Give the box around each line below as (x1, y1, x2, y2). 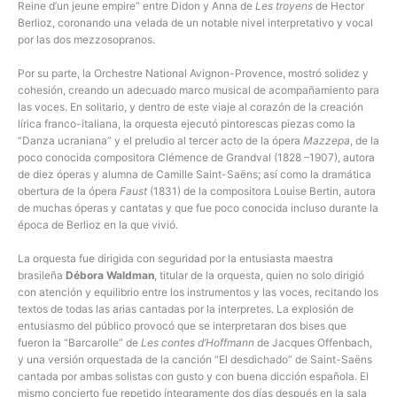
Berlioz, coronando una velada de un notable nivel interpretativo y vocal (18, 15, 373, 29)
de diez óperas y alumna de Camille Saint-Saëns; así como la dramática (18, 167, 371, 182)
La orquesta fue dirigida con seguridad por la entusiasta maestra (18, 252, 333, 266)
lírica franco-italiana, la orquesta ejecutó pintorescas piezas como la (18, 117, 355, 131)
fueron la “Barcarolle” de (18, 336, 141, 350)
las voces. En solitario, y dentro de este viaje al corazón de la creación (18, 100, 363, 114)
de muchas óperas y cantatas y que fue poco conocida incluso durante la (18, 201, 378, 215)
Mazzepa (303, 134, 350, 148)
